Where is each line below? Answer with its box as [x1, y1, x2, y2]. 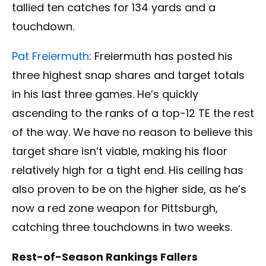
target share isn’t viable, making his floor [12, 144, 227, 159]
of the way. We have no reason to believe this [12, 125, 253, 140]
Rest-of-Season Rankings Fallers [12, 249, 198, 265]
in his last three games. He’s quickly [12, 87, 198, 102]
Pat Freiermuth [12, 49, 89, 64]
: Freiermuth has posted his [89, 49, 233, 64]
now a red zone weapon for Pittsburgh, [12, 201, 218, 216]
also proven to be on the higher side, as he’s [12, 182, 246, 197]
